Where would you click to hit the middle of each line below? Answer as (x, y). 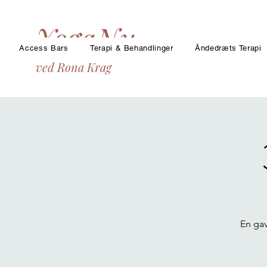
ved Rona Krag (74, 67)
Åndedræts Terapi (228, 48)
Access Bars (44, 48)
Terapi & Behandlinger (131, 48)
